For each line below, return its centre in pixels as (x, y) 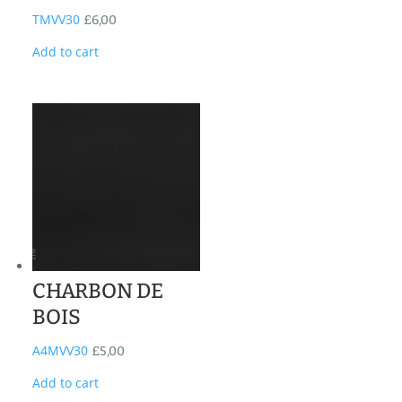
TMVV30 (57, 19)
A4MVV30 (61, 351)
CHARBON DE (98, 291)
